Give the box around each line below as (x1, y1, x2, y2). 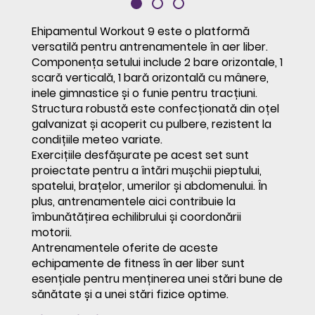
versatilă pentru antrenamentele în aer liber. (31, 39, 268, 55)
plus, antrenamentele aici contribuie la (31, 194, 236, 210)
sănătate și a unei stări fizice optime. (31, 287, 229, 302)
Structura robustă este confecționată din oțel (31, 101, 279, 117)
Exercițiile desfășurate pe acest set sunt (31, 148, 249, 163)
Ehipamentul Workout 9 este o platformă (31, 24, 250, 39)
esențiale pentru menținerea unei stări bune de (31, 271, 283, 287)
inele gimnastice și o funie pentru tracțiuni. (31, 86, 257, 101)
